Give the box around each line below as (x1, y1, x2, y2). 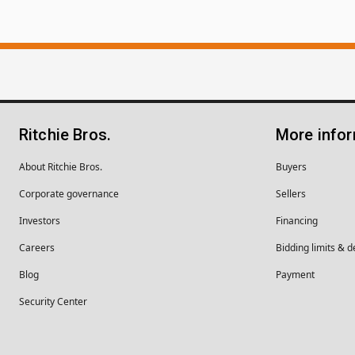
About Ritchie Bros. (19, 159, 102, 174)
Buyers (276, 159, 307, 174)
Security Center (19, 294, 87, 308)
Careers (19, 240, 55, 254)
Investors (19, 213, 60, 227)
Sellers (276, 186, 306, 200)
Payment (276, 267, 315, 281)
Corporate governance (19, 186, 119, 200)
